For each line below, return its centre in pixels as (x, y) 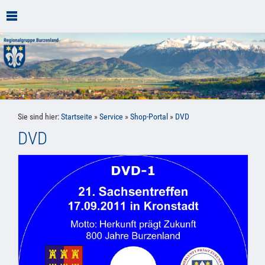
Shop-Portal (149, 117)
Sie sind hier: (39, 117)
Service (111, 117)
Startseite (77, 117)
